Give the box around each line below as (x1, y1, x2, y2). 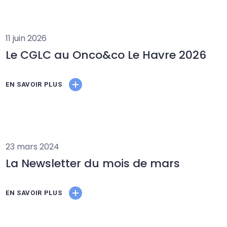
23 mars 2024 (6, 140, 60, 153)
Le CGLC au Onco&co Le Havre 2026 (6, 47, 207, 63)
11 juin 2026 (6, 32, 47, 44)
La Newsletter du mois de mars (6, 155, 180, 171)
